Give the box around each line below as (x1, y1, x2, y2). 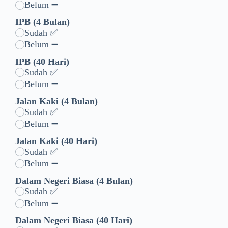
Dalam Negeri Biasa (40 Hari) (15, 215, 132, 225)
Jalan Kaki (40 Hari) (15, 135, 97, 146)
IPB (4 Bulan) (15, 16, 70, 27)
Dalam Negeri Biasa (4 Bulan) (15, 175, 133, 186)
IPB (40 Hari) (15, 56, 69, 67)
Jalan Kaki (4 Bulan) (15, 96, 98, 106)
